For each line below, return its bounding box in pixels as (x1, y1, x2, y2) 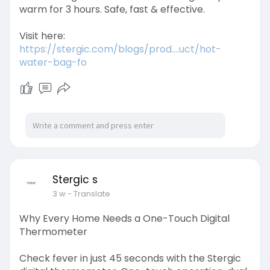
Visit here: (19, 29, 65, 43)
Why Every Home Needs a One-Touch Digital (19, 212, 230, 225)
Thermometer (19, 225, 87, 239)
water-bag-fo (19, 55, 87, 69)
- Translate (67, 188, 110, 199)
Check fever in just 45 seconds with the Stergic (19, 251, 241, 265)
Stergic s (52, 172, 98, 187)
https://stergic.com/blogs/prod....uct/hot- (19, 42, 221, 56)
